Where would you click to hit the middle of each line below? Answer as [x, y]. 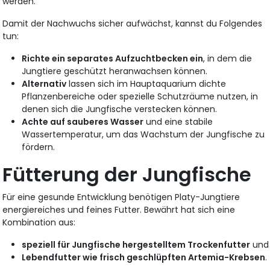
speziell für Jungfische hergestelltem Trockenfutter [136, 245]
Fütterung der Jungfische [127, 174]
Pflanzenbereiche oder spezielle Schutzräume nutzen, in [140, 96]
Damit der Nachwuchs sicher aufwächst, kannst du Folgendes [133, 24]
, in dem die [228, 58]
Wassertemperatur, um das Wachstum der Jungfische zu [143, 134]
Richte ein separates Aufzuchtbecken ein [113, 58]
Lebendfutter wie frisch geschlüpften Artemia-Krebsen [144, 257]
